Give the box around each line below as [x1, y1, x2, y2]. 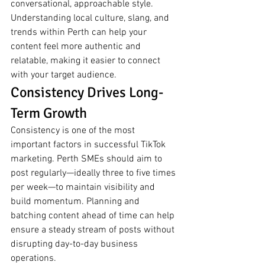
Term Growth [11, 104, 87, 122]
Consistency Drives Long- [11, 83, 163, 102]
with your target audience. [11, 69, 117, 82]
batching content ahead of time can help [11, 210, 177, 222]
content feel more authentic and [11, 41, 143, 53]
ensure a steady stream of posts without [11, 224, 177, 237]
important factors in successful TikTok [11, 139, 168, 151]
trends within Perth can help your [11, 27, 149, 39]
